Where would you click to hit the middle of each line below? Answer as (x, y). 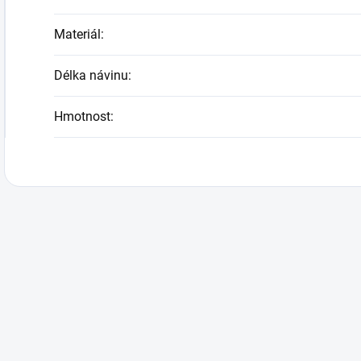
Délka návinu (91, 76)
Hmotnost (82, 117)
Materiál (77, 35)
